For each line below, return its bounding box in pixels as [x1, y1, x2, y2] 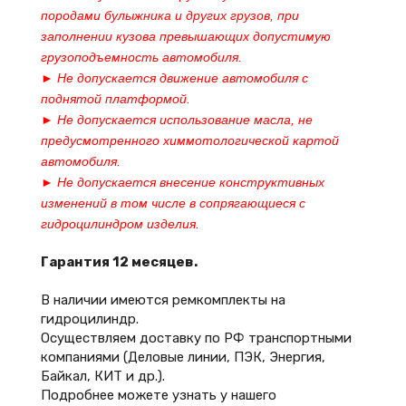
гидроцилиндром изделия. [41, 217, 199, 231]
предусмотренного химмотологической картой [41, 133, 339, 148]
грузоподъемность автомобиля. [41, 50, 242, 64]
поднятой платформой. [41, 92, 190, 106]
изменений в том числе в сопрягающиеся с [41, 196, 305, 210]
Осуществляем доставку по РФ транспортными [41, 330, 352, 346]
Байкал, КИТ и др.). [41, 368, 165, 384]
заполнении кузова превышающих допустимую [41, 29, 331, 43]
